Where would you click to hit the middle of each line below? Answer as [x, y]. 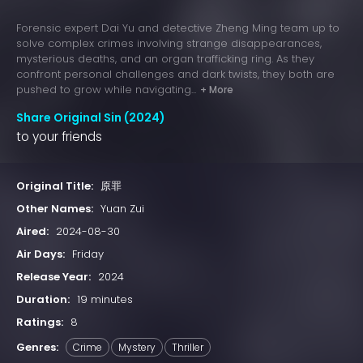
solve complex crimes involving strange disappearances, [169, 44]
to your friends [59, 137]
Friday [88, 254]
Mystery [137, 348]
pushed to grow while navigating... [106, 90]
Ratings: [40, 322]
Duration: [43, 300]
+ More [217, 90]
